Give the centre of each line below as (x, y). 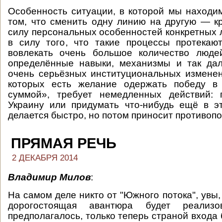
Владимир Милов (49, 177)
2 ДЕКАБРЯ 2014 (45, 158)
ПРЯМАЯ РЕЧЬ (64, 143)
